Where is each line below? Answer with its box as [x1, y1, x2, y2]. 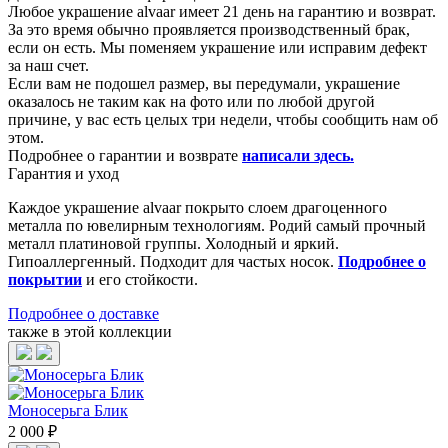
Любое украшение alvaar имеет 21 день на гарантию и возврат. [8, 2, 436, 20]
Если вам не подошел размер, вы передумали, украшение [8, 74, 400, 92]
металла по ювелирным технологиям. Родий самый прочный [8, 216, 426, 234]
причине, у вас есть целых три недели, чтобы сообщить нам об [8, 110, 438, 128]
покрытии [8, 270, 82, 288]
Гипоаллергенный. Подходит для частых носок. [8, 252, 338, 270]
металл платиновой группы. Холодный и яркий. [8, 234, 339, 252]
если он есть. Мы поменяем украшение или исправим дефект [8, 38, 427, 56]
